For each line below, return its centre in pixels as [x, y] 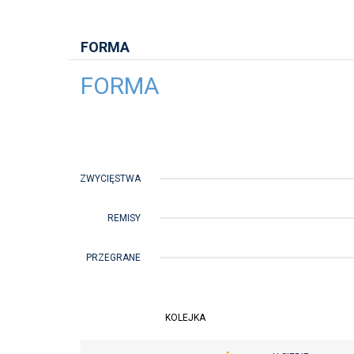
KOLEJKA [185, 318]
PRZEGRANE [113, 258]
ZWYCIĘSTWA [111, 179]
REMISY [124, 218]
